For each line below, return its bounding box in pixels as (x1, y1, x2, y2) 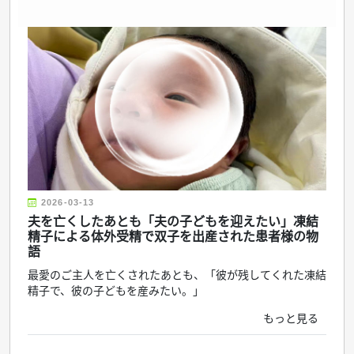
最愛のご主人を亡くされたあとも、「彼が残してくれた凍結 (28, 269, 326, 282)
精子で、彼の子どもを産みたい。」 (28, 284, 204, 298)
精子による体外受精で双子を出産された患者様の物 (28, 230, 318, 244)
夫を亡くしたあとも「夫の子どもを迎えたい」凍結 (28, 215, 318, 229)
